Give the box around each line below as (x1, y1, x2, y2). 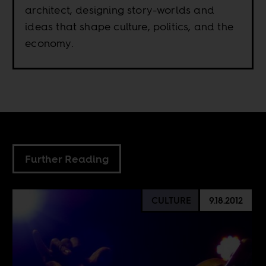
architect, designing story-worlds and (25, 2, 214, 18)
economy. (25, 36, 74, 51)
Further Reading (25, 151, 109, 167)
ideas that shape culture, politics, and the (25, 19, 234, 34)
